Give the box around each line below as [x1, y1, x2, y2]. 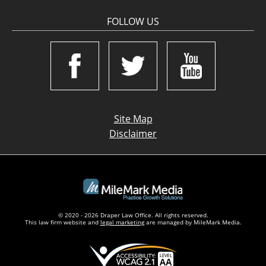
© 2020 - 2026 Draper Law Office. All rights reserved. [58, 211, 208, 219]
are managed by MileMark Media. [144, 218, 242, 226]
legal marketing [100, 218, 144, 226]
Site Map [113, 112, 153, 125]
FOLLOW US [107, 15, 159, 28]
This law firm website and [24, 218, 100, 226]
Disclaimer [109, 127, 157, 140]
